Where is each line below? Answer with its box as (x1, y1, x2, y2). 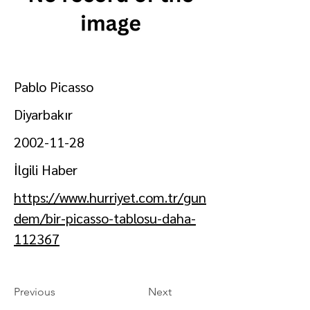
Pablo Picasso (14, 77, 93, 95)
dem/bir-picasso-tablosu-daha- (14, 209, 196, 227)
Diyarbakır (14, 105, 73, 123)
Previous (14, 285, 55, 298)
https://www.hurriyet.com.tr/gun (14, 188, 206, 206)
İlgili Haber (14, 161, 77, 179)
